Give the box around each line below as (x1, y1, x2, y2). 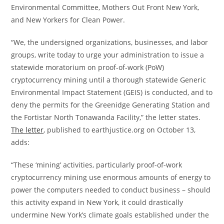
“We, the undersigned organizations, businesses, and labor (11, 37, 208, 47)
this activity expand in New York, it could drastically (11, 197, 183, 207)
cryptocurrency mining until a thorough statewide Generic (11, 74, 206, 84)
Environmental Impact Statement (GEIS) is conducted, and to (11, 87, 213, 97)
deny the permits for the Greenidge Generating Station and (11, 99, 210, 109)
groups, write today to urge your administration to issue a (11, 49, 204, 59)
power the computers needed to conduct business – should (11, 184, 211, 194)
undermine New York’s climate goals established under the (11, 209, 209, 219)
